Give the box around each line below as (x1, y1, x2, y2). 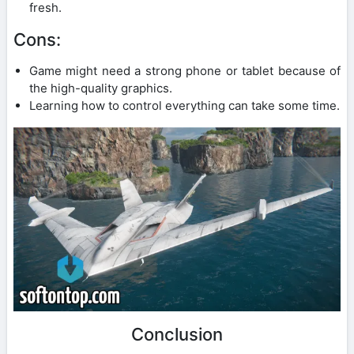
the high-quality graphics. (29, 80, 172, 96)
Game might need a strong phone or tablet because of (29, 62, 341, 78)
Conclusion (131, 323, 223, 345)
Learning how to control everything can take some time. (29, 97, 340, 113)
